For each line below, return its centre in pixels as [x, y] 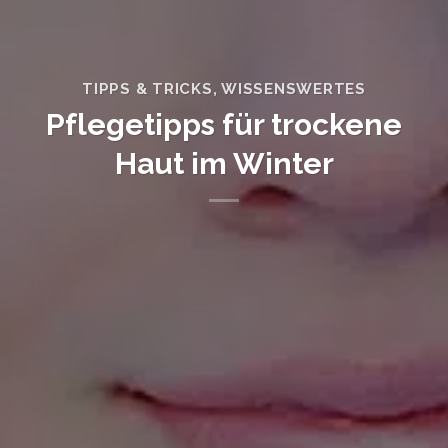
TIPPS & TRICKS [147, 89]
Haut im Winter [224, 163]
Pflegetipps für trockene [224, 124]
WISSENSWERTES [293, 89]
